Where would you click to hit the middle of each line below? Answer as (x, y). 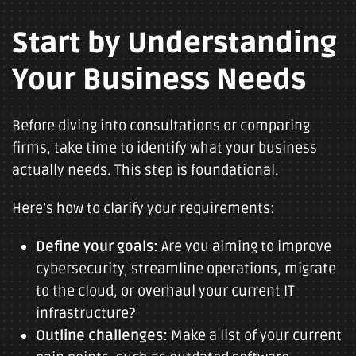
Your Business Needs (159, 80)
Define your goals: (97, 246)
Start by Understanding (174, 44)
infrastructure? (85, 313)
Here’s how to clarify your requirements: (143, 208)
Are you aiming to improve (245, 246)
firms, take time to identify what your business (164, 148)
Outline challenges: (102, 335)
